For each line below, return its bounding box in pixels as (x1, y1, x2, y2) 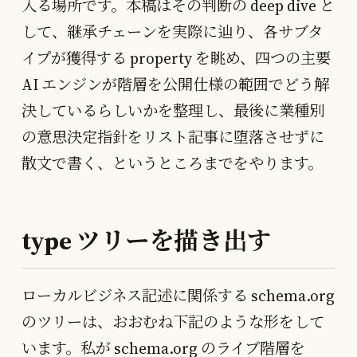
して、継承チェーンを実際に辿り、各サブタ (22, 21, 323, 42)
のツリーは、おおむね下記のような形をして (22, 311, 324, 332)
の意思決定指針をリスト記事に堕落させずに (22, 126, 324, 147)
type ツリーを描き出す (22, 223, 273, 257)
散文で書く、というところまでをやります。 (22, 152, 323, 174)
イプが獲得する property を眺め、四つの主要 (22, 47, 331, 69)
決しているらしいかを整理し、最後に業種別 (22, 100, 324, 121)
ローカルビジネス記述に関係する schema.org (22, 284, 335, 306)
